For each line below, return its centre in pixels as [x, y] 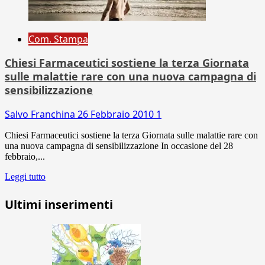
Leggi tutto [25, 176]
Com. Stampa [58, 39]
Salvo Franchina [41, 114]
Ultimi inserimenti [59, 204]
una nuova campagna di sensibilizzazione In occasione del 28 [119, 146]
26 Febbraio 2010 [117, 114]
